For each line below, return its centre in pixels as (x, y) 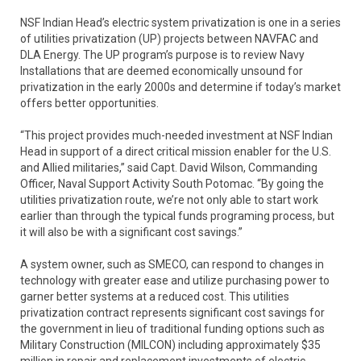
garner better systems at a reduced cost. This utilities (155, 296)
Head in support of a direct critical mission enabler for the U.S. (176, 151)
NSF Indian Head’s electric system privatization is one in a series (180, 22)
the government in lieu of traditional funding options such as (172, 328)
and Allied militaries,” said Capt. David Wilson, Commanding (169, 167)
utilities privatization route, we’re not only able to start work (169, 199)
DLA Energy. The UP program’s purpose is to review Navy (162, 54)
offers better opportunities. (89, 103)
